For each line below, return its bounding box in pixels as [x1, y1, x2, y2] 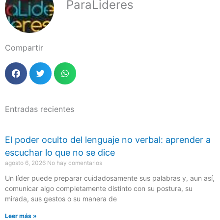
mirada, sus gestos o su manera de [5, 194, 117, 203]
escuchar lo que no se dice [5, 147, 115, 158]
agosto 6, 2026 [5, 159, 47, 166]
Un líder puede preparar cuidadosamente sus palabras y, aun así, [5, 173, 215, 182]
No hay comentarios [47, 159, 102, 166]
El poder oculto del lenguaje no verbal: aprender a [5, 134, 211, 145]
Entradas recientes [5, 104, 74, 114]
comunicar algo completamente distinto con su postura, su [5, 184, 192, 192]
